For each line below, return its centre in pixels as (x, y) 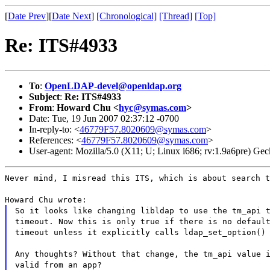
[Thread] (176, 16)
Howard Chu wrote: (46, 199)
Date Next (71, 16)
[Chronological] (127, 16)
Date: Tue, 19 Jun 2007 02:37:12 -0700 (104, 118)
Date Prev (27, 16)
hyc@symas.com (152, 107)
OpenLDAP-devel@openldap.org (113, 86)
